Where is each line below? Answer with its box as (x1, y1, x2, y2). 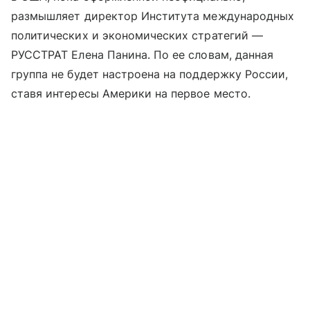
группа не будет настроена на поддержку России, (11, 67, 289, 82)
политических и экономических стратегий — (11, 28, 263, 43)
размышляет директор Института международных (11, 9, 295, 24)
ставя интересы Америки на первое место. (11, 86, 250, 101)
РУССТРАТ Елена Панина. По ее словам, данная (11, 48, 274, 62)
